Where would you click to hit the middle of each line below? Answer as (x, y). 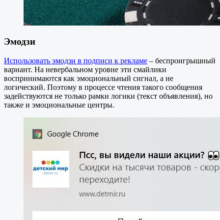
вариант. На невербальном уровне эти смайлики (85, 69)
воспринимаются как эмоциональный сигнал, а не (89, 78)
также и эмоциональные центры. (59, 105)
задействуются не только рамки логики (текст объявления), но (108, 96)
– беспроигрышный (181, 60)
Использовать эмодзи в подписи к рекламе (76, 60)
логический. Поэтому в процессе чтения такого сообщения (103, 87)
